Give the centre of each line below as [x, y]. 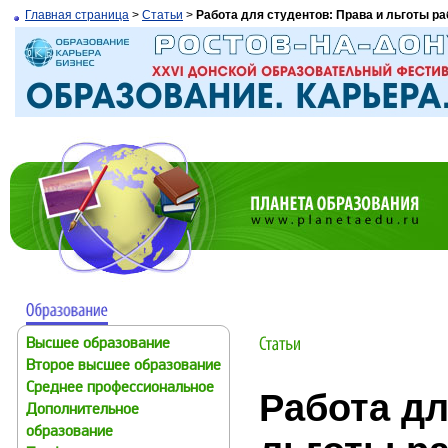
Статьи [162, 15]
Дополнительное [82, 410]
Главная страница [77, 15]
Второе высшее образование [123, 366]
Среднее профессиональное [120, 388]
